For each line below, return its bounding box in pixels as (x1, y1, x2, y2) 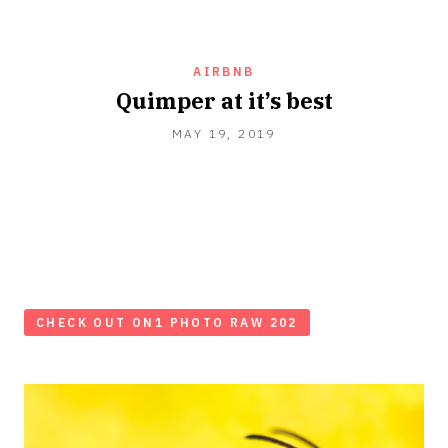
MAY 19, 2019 (172, 126, 276, 141)
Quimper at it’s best (115, 86, 333, 115)
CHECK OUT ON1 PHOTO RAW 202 (36, 315, 298, 330)
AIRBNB (193, 64, 255, 79)
